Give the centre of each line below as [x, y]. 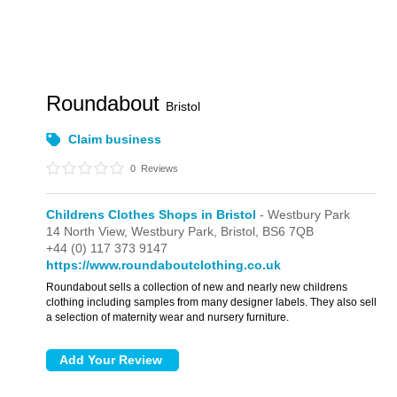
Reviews [159, 168]
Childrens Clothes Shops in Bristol [152, 214]
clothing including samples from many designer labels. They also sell [212, 302]
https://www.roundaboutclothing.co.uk [164, 265]
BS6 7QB [288, 231]
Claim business [115, 139]
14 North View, [89, 231]
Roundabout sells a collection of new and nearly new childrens [197, 287]
